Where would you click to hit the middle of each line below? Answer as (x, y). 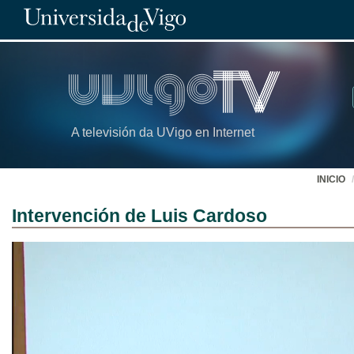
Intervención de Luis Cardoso (139, 216)
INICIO (331, 179)
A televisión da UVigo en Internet (163, 133)
